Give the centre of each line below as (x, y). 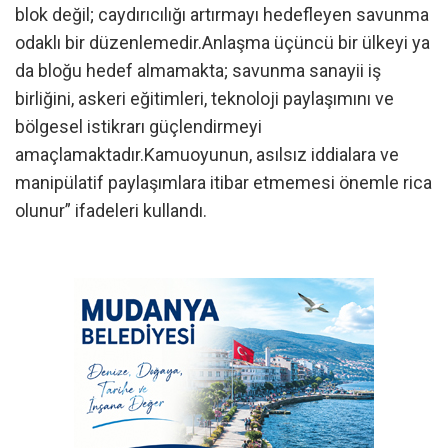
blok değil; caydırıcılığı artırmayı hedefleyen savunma (222, 14)
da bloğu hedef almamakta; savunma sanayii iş (198, 70)
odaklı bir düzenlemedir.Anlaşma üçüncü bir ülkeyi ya (222, 42)
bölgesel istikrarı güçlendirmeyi (138, 126)
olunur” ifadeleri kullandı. (111, 210)
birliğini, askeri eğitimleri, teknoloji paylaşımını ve (204, 98)
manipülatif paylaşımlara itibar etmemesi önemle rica (223, 182)
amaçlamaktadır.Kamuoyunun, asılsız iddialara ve (207, 154)
